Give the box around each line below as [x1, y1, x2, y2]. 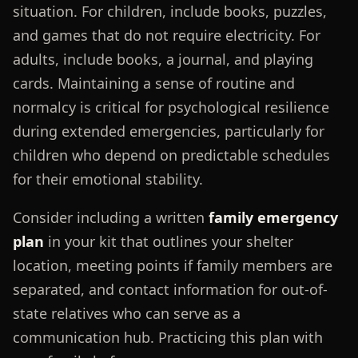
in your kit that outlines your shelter [43, 231, 293, 251]
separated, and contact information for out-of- [12, 279, 328, 299]
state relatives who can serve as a [12, 303, 241, 323]
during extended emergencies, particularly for [12, 121, 324, 141]
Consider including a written [12, 207, 209, 227]
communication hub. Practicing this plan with [12, 327, 323, 347]
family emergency [208, 207, 338, 227]
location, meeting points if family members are [12, 255, 332, 275]
